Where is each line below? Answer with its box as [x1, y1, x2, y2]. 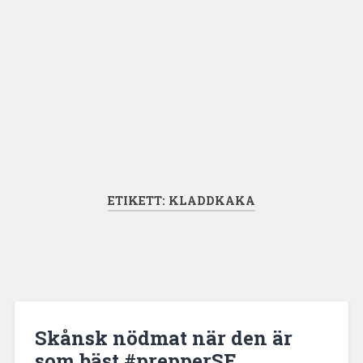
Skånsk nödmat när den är [34, 324, 293, 351]
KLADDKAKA [169, 193, 255, 208]
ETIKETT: [108, 193, 169, 208]
